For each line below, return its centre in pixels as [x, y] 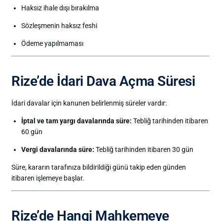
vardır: [157, 103]
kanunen [77, 103]
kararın [40, 167]
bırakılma [85, 8]
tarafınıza [67, 167]
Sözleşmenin [41, 25]
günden [174, 167]
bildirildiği [97, 167]
